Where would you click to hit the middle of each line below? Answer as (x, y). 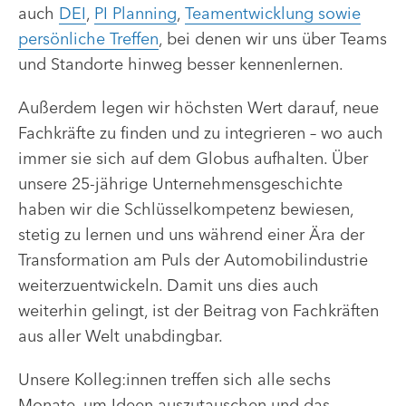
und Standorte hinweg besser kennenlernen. (181, 64)
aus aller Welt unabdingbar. (121, 336)
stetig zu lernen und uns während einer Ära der (191, 235)
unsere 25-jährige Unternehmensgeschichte (180, 184)
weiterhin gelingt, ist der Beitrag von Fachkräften (198, 311)
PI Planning (135, 14)
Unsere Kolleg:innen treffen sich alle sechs (174, 380)
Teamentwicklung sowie (273, 14)
